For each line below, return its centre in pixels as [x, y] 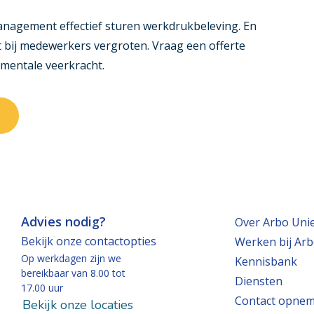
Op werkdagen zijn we [71, 258]
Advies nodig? [64, 221]
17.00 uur [42, 288]
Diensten [259, 281]
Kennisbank [266, 261]
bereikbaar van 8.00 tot [74, 273]
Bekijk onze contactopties [89, 241]
